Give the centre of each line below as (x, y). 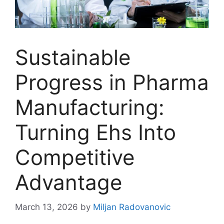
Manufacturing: (90, 107)
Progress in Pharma (112, 82)
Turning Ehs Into (95, 132)
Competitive (75, 157)
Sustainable (73, 57)
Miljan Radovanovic (132, 207)
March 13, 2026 (46, 207)
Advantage (68, 182)
